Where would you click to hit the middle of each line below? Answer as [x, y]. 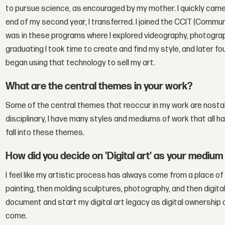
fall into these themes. [45, 133]
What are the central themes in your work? [99, 86]
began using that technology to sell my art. [81, 63]
